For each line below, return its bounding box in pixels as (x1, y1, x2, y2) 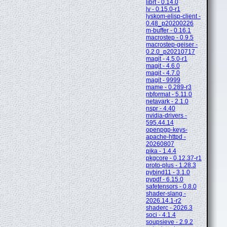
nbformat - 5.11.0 (146, 91, 192, 98)
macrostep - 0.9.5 (146, 34, 194, 42)
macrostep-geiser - (146, 41, 198, 49)
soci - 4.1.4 (146, 211, 176, 219)
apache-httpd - (146, 133, 186, 141)
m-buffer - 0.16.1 (146, 27, 191, 34)
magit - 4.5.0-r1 (146, 55, 187, 63)
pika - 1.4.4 (146, 147, 176, 155)
